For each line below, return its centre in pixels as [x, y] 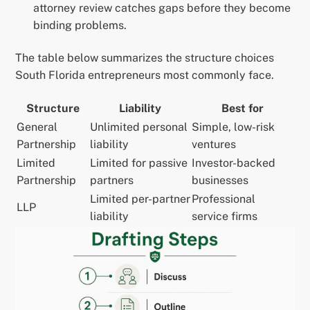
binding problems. [80, 26]
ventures [214, 145]
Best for [242, 109]
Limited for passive [139, 163]
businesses [220, 181]
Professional [224, 199]
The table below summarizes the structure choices [145, 58]
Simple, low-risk [234, 127]
